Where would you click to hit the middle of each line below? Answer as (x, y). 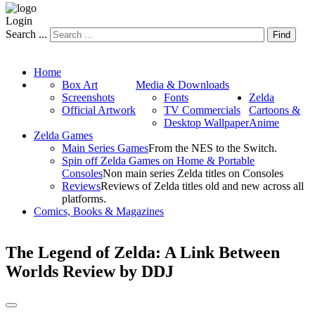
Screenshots (88, 97)
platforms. (84, 198)
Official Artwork (99, 110)
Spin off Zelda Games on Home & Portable (158, 160)
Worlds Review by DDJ (90, 271)
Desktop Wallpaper (206, 122)
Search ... (26, 34)
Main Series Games (105, 148)
